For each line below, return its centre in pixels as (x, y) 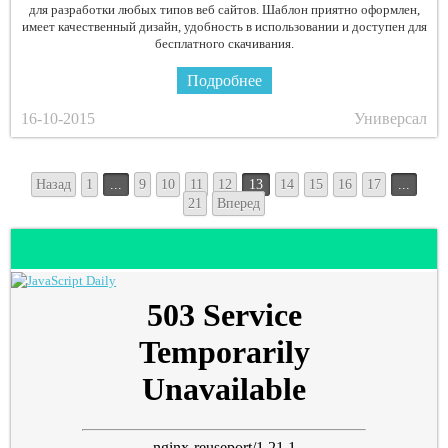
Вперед (238, 203)
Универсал (390, 118)
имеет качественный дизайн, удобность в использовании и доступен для (224, 26)
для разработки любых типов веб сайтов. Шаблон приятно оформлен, (224, 9)
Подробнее (224, 80)
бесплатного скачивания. (224, 43)
